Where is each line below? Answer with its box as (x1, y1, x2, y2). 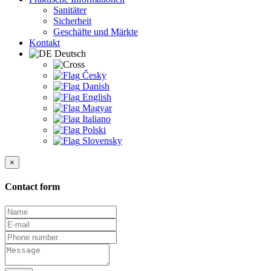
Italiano (82, 114, 111, 124)
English (82, 92, 111, 102)
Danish (82, 81, 109, 91)
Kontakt (29, 38, 60, 48)
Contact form (5, 181, 60, 192)
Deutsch (52, 48, 86, 59)
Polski (82, 125, 106, 135)
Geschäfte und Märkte (53, 27, 138, 37)
